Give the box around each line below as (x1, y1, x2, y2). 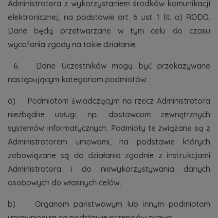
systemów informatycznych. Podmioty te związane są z (8, 123, 210, 133)
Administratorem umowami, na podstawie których (8, 137, 210, 146)
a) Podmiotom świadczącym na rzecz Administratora (8, 96, 210, 106)
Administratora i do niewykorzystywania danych (8, 164, 210, 174)
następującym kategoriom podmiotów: (8, 74, 151, 84)
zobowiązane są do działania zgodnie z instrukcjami (8, 150, 210, 160)
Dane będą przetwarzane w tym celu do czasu (8, 26, 210, 36)
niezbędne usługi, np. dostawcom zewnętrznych (8, 109, 210, 119)
